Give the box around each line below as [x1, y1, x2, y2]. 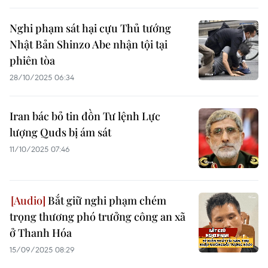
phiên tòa [10, 53, 55, 68]
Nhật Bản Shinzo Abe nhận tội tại [10, 37, 167, 51]
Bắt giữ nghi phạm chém [45, 193, 166, 208]
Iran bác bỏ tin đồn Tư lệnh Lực [10, 109, 160, 123]
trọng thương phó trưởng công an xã [10, 209, 185, 224]
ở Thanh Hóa [10, 226, 72, 240]
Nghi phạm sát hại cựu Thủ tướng [10, 21, 171, 35]
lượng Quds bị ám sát [10, 125, 111, 139]
